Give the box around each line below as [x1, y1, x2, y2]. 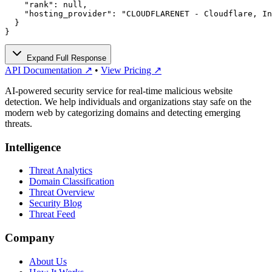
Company [5, 231, 55, 245]
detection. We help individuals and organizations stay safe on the [5, 96, 251, 107]
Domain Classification [29, 176, 114, 187]
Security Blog [29, 198, 82, 209]
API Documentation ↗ [5, 64, 92, 75]
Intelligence [5, 140, 61, 154]
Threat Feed [29, 209, 75, 220]
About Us [29, 256, 67, 267]
